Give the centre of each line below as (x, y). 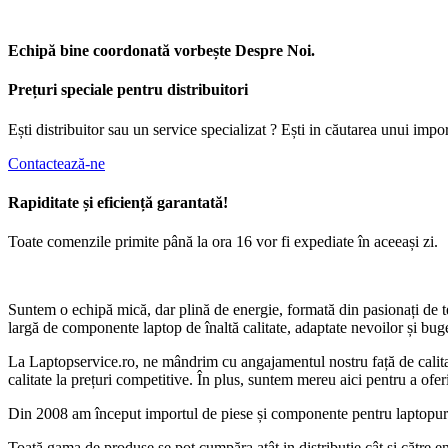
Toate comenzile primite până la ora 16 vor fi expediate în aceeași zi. (223, 242)
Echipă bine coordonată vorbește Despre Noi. (161, 51)
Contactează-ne (56, 163)
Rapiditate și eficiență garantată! (118, 202)
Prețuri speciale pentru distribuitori (128, 90)
